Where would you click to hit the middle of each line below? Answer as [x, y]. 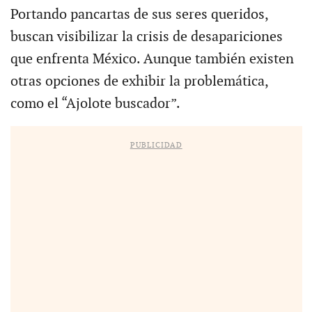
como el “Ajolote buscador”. [95, 104]
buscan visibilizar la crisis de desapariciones [146, 37]
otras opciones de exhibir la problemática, [139, 82]
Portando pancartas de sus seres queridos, [139, 15]
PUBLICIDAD [156, 146]
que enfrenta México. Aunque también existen [152, 60]
